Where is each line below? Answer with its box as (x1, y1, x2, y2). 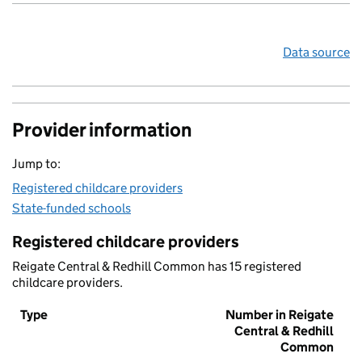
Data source (283, 44, 350, 61)
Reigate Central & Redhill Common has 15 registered (12, 259, 301, 275)
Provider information (12, 118, 192, 142)
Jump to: (12, 156, 61, 172)
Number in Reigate (225, 307, 334, 323)
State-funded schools (12, 200, 131, 217)
